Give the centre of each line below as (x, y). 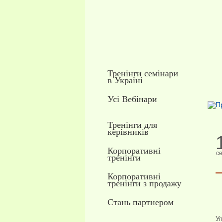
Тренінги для (132, 125)
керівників (128, 132)
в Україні (125, 80)
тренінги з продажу (144, 183)
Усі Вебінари (132, 99)
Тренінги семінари (143, 73)
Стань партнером (140, 202)
